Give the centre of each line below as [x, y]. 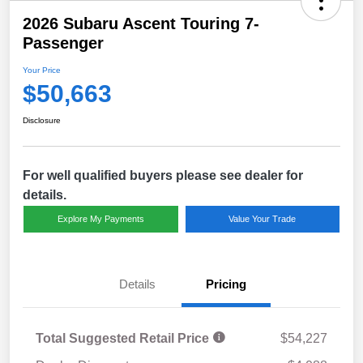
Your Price [42, 70]
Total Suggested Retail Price [124, 338]
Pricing [226, 284]
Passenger [63, 43]
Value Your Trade [263, 218]
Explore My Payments [100, 218]
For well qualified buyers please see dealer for [163, 175]
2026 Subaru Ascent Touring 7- [141, 23]
